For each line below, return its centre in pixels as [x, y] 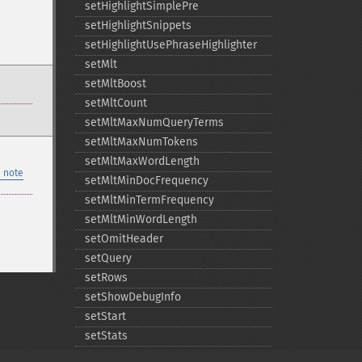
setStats [106, 336]
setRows [106, 278]
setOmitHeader [124, 239]
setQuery [108, 258]
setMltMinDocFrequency [146, 181]
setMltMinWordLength [141, 219]
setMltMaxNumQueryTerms [154, 122]
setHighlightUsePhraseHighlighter [170, 45]
